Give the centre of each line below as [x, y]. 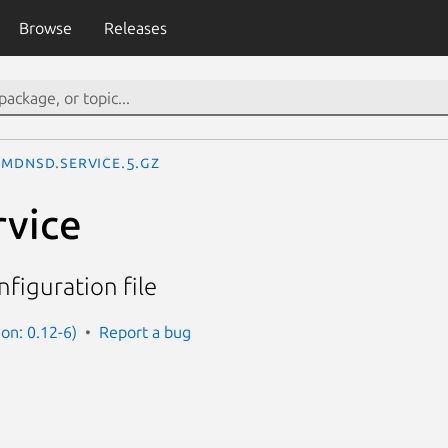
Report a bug [145, 331]
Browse [45, 28]
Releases [135, 28]
